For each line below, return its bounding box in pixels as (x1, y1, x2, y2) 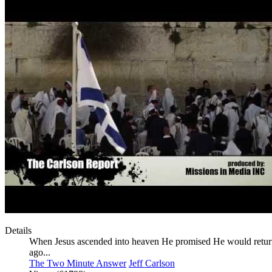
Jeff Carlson (129, 258, 175, 269)
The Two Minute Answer (29, 258, 126, 269)
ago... (29, 247, 50, 258)
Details (5, 225, 32, 236)
